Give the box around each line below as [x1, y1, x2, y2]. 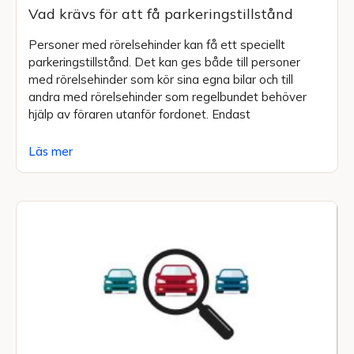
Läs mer [28, 144, 73, 160]
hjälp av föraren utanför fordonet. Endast [28, 107, 250, 122]
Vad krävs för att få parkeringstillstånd [28, 5, 293, 24]
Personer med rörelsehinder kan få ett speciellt [28, 37, 285, 53]
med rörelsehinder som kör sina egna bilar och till [28, 72, 293, 88]
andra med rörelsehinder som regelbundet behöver [28, 89, 307, 105]
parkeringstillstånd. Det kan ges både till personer [28, 55, 300, 70]
